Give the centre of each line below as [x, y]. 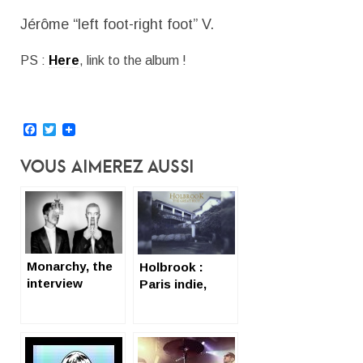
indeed [160, 301]
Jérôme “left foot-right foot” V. [117, 24]
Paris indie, [173, 284]
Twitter [77, 129]
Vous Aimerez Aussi [107, 166]
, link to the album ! [133, 60]
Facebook [65, 129]
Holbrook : [171, 267]
